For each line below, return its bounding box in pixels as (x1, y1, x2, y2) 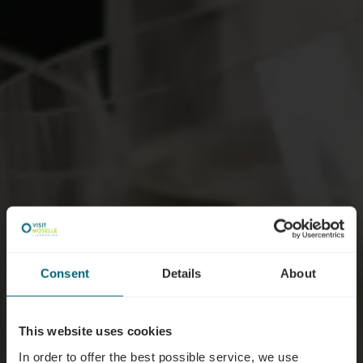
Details (161, 266, 202, 280)
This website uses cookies (19, 323, 173, 338)
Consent (41, 266, 89, 280)
